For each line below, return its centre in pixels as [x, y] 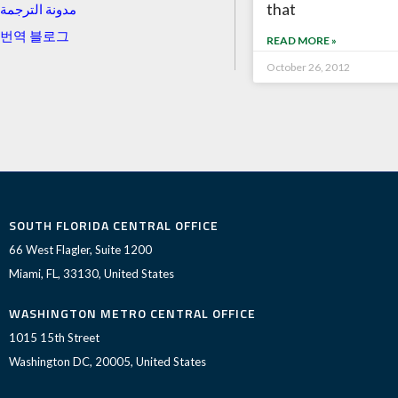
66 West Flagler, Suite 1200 [80, 249]
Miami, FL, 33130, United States [92, 273]
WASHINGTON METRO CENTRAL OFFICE [132, 313]
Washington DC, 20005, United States [107, 361]
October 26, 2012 [308, 67]
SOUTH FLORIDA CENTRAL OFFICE [114, 225]
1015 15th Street [54, 337]
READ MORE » [302, 40]
